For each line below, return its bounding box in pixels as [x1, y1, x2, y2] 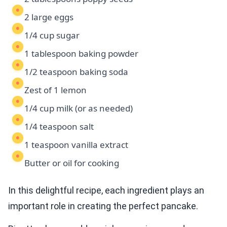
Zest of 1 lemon [24, 84, 87, 96]
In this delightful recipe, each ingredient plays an [8, 185, 204, 196]
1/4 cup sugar [24, 29, 80, 42]
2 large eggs [24, 11, 73, 23]
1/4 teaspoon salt [24, 121, 94, 133]
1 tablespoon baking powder [24, 48, 138, 60]
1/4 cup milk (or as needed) [24, 102, 133, 115]
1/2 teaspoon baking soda [24, 66, 128, 78]
